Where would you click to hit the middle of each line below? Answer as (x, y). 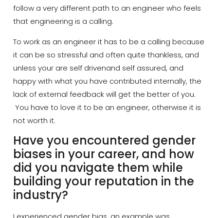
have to (44, 107)
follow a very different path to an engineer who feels (107, 8)
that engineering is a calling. (63, 21)
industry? (40, 195)
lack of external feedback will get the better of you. (104, 94)
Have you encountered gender (104, 141)
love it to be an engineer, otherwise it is (129, 107)
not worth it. (36, 120)
